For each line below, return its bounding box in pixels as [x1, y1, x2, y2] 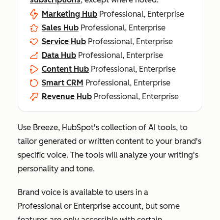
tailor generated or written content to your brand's [18, 137, 201, 146]
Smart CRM [42, 78, 83, 87]
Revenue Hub [42, 92, 92, 101]
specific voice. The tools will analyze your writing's [18, 150, 198, 160]
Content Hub [42, 64, 89, 74]
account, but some [110, 201, 180, 211]
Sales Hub [42, 23, 79, 32]
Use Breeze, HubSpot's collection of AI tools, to [18, 123, 188, 132]
